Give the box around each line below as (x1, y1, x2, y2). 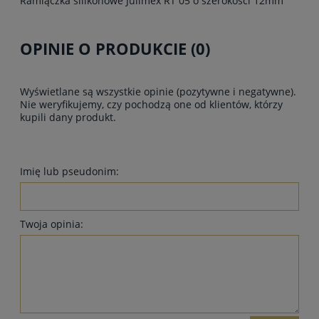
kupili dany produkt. (20, 110, 116, 125)
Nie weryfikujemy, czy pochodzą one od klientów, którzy (20, 98, 283, 112)
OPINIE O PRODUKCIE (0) (20, 37, 210, 60)
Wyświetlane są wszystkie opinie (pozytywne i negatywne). (20, 85, 296, 99)
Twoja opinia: (20, 217, 83, 231)
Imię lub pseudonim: (20, 164, 119, 179)
